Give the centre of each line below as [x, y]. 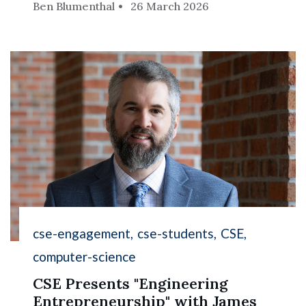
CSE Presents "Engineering [131, 284]
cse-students [176, 234]
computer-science [85, 257]
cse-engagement [82, 234]
